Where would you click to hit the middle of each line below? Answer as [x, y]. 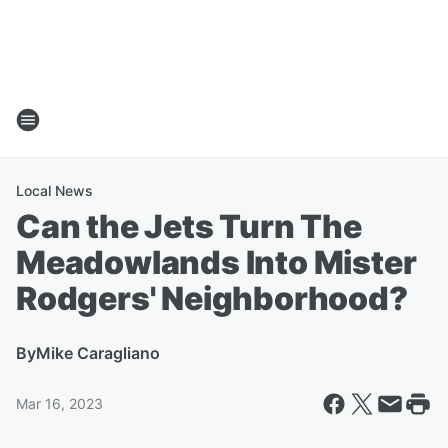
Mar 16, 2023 [59, 403]
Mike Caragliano [98, 353]
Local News [54, 190]
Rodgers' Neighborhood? [212, 298]
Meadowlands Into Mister [216, 262]
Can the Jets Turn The [189, 226]
